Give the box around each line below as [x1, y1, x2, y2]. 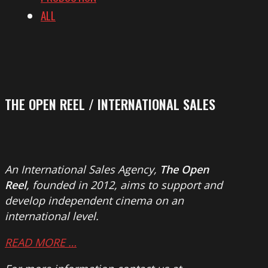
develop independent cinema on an [5, 193, 184, 208]
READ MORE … [5, 234, 77, 249]
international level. [5, 208, 99, 223]
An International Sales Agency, [5, 162, 160, 176]
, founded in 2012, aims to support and [26, 177, 223, 192]
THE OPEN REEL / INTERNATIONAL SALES [5, 95, 215, 114]
